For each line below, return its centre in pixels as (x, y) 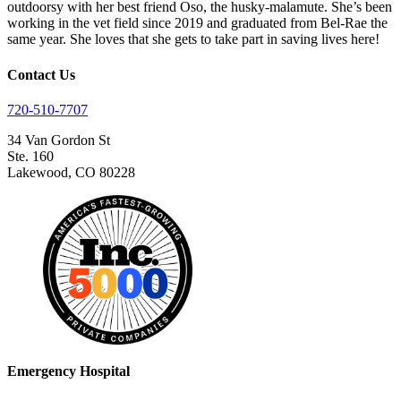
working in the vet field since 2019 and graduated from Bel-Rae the (197, 23)
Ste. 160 (30, 156)
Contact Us (41, 74)
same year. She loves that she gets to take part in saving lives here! (193, 39)
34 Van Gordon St (59, 140)
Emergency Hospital (68, 371)
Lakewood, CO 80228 (71, 172)
